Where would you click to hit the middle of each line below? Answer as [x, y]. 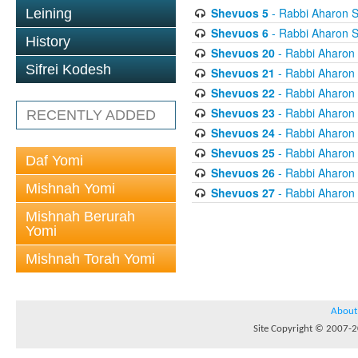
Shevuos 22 [243, 93]
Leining [49, 14]
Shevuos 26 [243, 173]
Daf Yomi [54, 161]
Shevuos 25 [243, 153]
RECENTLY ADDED [91, 115]
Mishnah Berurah [80, 217]
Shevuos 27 [243, 193]
